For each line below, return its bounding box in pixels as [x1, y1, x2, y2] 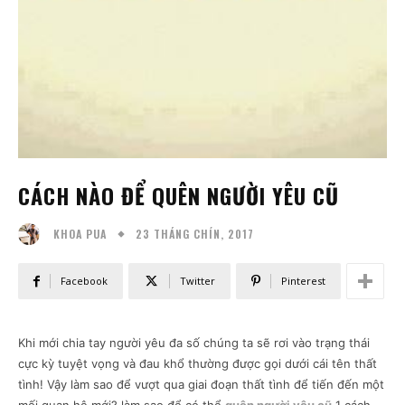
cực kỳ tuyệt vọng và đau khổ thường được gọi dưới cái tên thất [18, 356, 377, 372]
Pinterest [281, 274, 325, 288]
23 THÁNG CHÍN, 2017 [136, 225, 254, 241]
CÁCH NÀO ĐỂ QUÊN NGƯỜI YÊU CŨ [18, 179, 339, 212]
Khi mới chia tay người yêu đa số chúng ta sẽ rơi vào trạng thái [18, 335, 370, 351]
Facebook [61, 274, 108, 288]
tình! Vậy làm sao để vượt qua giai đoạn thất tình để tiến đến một [18, 377, 384, 392]
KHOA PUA [53, 226, 107, 242]
